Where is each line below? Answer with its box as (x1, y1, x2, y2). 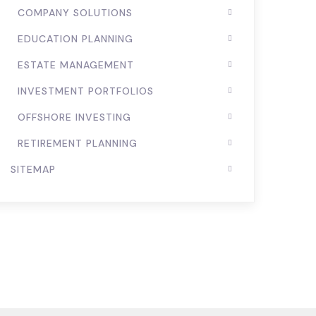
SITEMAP (11, 163, 56, 176)
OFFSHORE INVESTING (18, 111, 132, 123)
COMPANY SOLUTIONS (18, 6, 133, 19)
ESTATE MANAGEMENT (18, 59, 135, 71)
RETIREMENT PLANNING (18, 137, 138, 150)
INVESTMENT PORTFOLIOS (18, 85, 154, 97)
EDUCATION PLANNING (18, 32, 134, 45)
